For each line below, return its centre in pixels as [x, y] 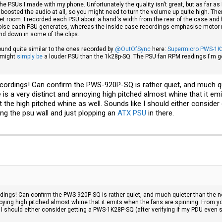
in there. [160, 113]
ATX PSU [132, 113]
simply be [30, 57]
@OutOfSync [133, 49]
